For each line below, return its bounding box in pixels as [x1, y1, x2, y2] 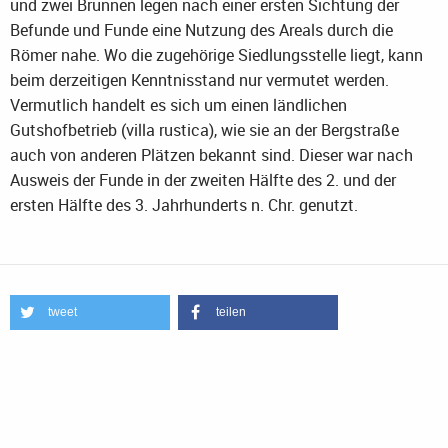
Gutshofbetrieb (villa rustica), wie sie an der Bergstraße [10, 119, 399, 142]
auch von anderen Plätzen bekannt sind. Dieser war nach [10, 144, 413, 167]
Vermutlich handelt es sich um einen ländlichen [10, 94, 347, 117]
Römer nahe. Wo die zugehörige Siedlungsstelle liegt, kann [10, 44, 423, 67]
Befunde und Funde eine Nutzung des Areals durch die [10, 19, 393, 42]
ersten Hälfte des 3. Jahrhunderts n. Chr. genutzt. [10, 194, 362, 217]
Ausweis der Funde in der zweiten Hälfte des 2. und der [10, 169, 396, 192]
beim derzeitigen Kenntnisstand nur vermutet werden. [10, 69, 389, 92]
